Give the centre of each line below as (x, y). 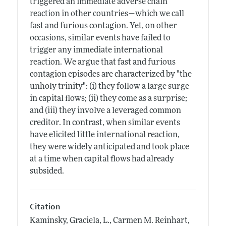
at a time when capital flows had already (102, 160)
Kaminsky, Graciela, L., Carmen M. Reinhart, (109, 221)
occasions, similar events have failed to (100, 39)
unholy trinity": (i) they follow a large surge (109, 87)
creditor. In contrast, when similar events (105, 123)
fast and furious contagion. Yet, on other (103, 26)
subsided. (47, 172)
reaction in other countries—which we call (107, 14)
